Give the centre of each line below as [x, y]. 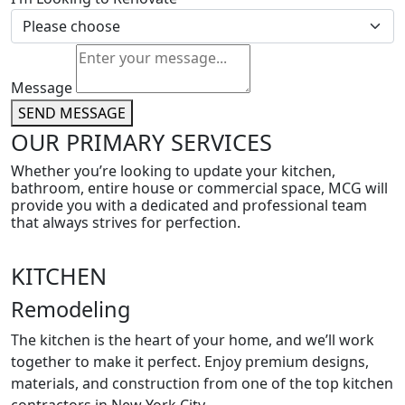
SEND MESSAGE [72, 113]
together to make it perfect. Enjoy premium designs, [190, 362]
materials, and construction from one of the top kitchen [202, 383]
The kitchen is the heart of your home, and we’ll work [193, 340]
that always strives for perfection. [126, 222]
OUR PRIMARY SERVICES [141, 142]
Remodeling [71, 309]
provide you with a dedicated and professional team [189, 205]
